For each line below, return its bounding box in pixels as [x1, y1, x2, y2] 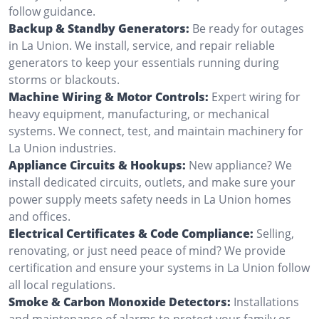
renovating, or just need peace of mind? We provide [9, 242, 286, 258]
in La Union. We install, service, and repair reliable [9, 37, 275, 53]
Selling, [256, 225, 294, 241]
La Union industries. [9, 140, 116, 156]
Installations [234, 293, 299, 310]
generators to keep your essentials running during [9, 54, 279, 70]
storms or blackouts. [9, 71, 120, 88]
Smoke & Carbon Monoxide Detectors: [9, 293, 231, 310]
